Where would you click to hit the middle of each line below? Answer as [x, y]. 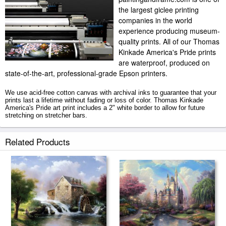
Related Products [38, 142]
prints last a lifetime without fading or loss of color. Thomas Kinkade [104, 100]
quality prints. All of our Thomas [169, 41]
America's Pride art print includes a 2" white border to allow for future [105, 108]
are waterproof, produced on [164, 63]
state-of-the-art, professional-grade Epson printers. [86, 73]
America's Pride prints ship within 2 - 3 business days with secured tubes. [113, 133]
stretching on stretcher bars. [46, 115]
